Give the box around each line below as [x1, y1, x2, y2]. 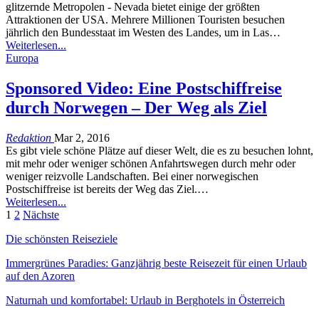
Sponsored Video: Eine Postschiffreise [6, 78, 282, 98]
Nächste [23, 208, 59, 221]
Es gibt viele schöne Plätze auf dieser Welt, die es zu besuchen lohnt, [6, 144, 313, 157]
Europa [6, 51, 38, 64]
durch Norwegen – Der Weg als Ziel [6, 98, 267, 117]
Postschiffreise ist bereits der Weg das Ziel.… [6, 182, 209, 195]
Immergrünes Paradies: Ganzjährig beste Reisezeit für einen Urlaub [6, 256, 307, 269]
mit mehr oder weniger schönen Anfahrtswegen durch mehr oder [6, 157, 296, 169]
